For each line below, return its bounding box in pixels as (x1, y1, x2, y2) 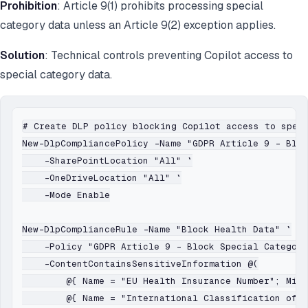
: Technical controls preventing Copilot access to (45, 48, 293, 63)
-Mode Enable (22, 189, 110, 201)
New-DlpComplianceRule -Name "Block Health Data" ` (22, 223, 291, 236)
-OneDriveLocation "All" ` (22, 172, 181, 184)
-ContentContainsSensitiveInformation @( (22, 258, 258, 270)
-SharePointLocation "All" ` (22, 155, 192, 167)
